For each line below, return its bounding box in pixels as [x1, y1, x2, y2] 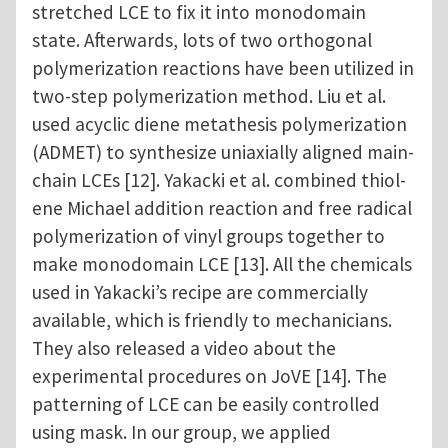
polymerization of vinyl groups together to [32, 224, 385, 249]
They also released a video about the [32, 336, 336, 361]
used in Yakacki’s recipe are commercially [32, 280, 368, 305]
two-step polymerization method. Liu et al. [32, 84, 386, 109]
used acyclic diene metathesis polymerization [32, 112, 407, 137]
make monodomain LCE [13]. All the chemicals [32, 252, 412, 277]
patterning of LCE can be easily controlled [32, 392, 380, 417]
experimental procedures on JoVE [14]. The [32, 364, 387, 389]
